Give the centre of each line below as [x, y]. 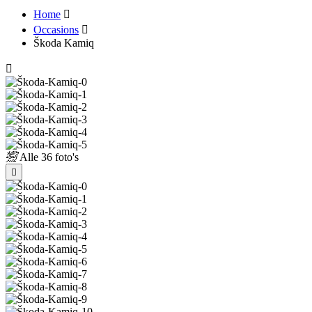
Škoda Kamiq [64, 43]
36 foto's [58, 157]
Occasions [56, 30]
